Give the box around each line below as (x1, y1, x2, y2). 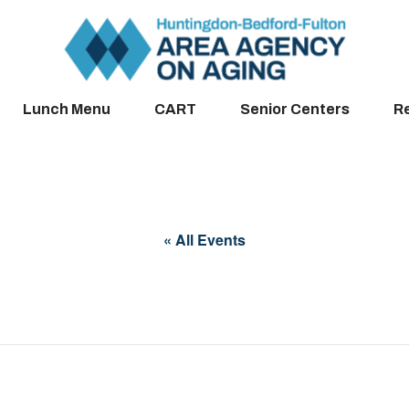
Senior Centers (239, 101, 350, 117)
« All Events (163, 229, 246, 250)
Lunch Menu (22, 101, 110, 117)
